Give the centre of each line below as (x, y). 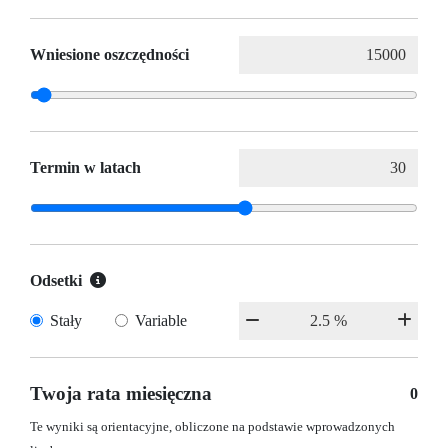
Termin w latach (85, 168)
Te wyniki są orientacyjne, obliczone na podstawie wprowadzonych (212, 427)
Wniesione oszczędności (109, 55)
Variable (160, 321)
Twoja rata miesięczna (121, 394)
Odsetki (56, 281)
